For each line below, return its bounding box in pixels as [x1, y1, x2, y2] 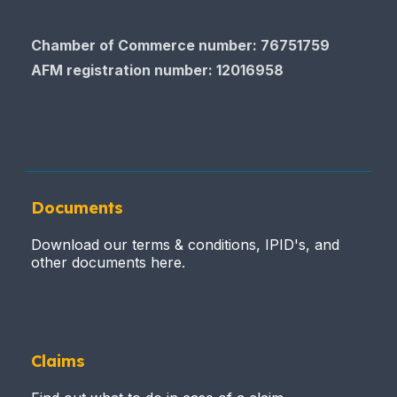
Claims [31, 351, 85, 371]
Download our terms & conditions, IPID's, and [31, 236, 339, 253]
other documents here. [31, 253, 185, 271]
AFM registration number [31, 61, 208, 79]
